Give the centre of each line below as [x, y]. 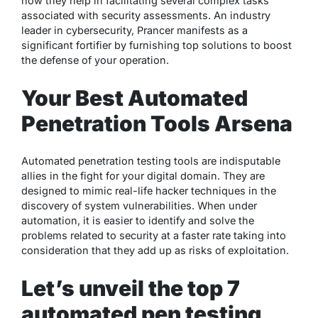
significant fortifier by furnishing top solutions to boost [157, 45]
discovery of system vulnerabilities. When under [139, 206]
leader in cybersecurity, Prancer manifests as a [135, 30]
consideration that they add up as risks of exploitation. [155, 251]
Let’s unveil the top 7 [131, 289]
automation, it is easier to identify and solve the [138, 221]
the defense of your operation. [95, 60]
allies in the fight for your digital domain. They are [143, 176]
